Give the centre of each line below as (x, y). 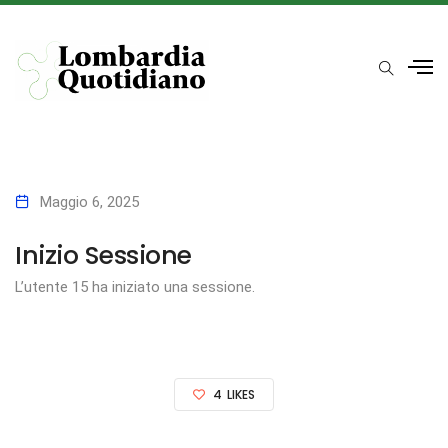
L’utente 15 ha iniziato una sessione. (135, 286)
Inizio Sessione (103, 254)
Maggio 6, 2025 (89, 201)
